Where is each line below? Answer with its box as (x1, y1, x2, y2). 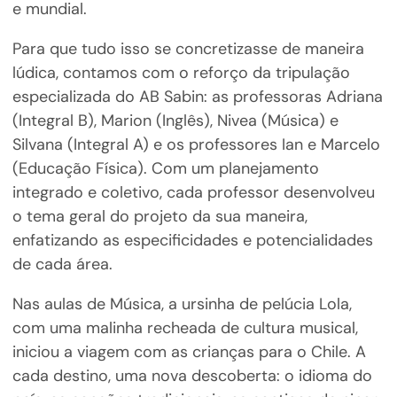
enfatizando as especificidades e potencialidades (12, 230, 373, 252)
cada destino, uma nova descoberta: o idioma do (12, 365, 372, 387)
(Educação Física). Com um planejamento (12, 158, 319, 180)
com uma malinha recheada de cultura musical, (12, 317, 358, 339)
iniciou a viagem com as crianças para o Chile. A (12, 341, 366, 363)
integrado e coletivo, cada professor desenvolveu (12, 182, 375, 204)
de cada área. (12, 253, 113, 276)
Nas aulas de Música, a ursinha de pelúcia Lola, (12, 293, 352, 315)
